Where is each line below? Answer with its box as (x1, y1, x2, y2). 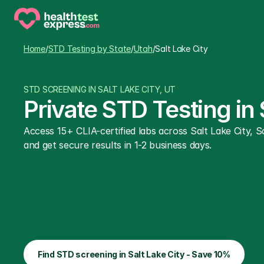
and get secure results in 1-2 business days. (24, 139, 212, 151)
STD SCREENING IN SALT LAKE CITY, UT (24, 84, 176, 94)
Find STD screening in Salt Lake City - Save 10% (38, 249, 230, 259)
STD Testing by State (48, 44, 131, 54)
